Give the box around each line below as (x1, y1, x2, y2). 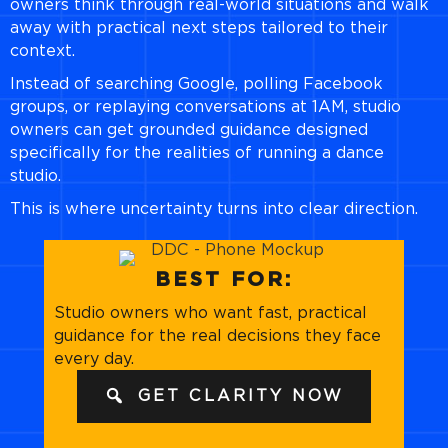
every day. (54, 349, 134, 369)
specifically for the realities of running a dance (10, 143, 384, 163)
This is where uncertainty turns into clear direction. (10, 199, 418, 219)
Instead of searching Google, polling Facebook (10, 74, 383, 94)
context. (10, 41, 75, 61)
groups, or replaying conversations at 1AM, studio (10, 97, 401, 117)
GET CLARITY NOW (137, 386, 344, 406)
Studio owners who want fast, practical (54, 303, 367, 323)
